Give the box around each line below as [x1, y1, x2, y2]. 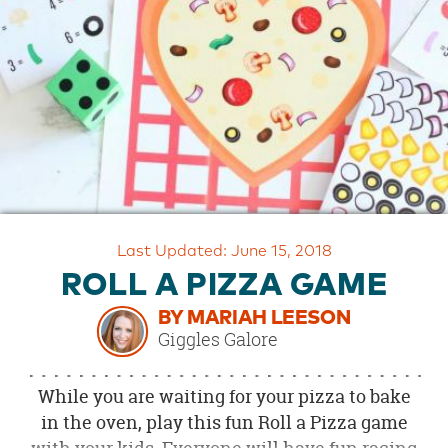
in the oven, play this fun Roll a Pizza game [40, 409, 408, 435]
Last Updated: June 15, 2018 [116, 243, 332, 259]
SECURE [10, 174, 57, 193]
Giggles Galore [158, 326, 279, 351]
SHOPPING [10, 195, 74, 214]
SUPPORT [10, 90, 68, 109]
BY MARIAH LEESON [158, 307, 351, 328]
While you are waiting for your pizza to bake [37, 383, 411, 409]
